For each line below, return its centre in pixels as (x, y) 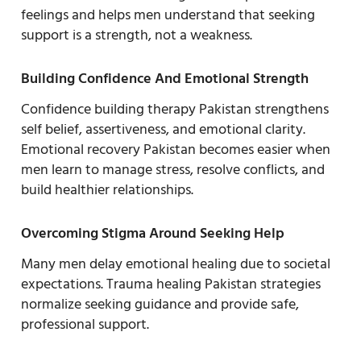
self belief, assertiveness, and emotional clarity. (163, 129)
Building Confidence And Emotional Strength (165, 78)
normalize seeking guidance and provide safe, (160, 304)
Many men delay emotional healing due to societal (176, 263)
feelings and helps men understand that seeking (168, 15)
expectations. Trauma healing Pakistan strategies (171, 284)
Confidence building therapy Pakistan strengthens (175, 109)
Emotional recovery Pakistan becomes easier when (176, 149)
